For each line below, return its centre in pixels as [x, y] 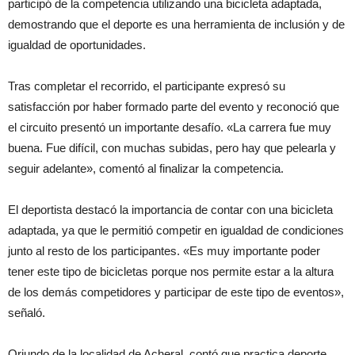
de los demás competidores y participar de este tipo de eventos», [176, 292]
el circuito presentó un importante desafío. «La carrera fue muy [170, 128]
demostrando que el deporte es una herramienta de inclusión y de [176, 25]
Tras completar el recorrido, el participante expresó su [147, 86]
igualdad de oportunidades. [77, 45]
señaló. [27, 313]
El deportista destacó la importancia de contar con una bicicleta [170, 210]
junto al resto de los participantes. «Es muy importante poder [164, 251]
